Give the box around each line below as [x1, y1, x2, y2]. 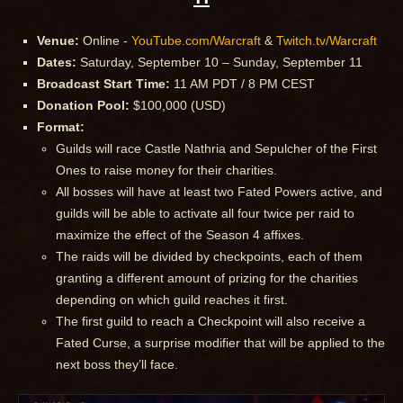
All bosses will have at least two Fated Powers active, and [56, 184, 382, 199]
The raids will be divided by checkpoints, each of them [56, 248, 363, 264]
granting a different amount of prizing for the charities [56, 270, 358, 285]
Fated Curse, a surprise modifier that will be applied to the [56, 335, 385, 350]
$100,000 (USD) [130, 97, 226, 112]
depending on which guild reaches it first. [56, 291, 288, 307]
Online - [79, 32, 131, 48]
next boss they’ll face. [56, 356, 178, 372]
